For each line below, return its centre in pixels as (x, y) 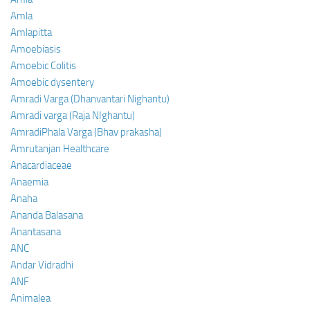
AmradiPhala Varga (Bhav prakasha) (86, 132)
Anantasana (36, 231)
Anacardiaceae (41, 165)
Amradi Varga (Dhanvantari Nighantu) (90, 99)
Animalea (30, 298)
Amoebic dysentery (52, 82)
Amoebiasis (36, 49)
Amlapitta (31, 32)
